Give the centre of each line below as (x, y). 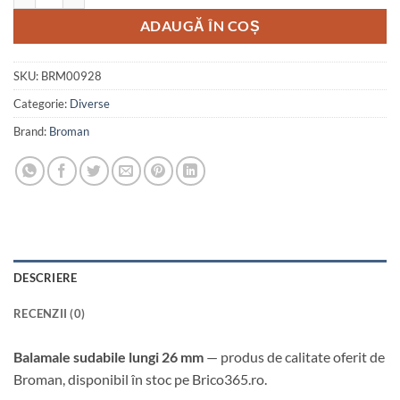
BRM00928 (71, 76)
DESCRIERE (46, 278)
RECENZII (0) (50, 314)
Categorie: (42, 104)
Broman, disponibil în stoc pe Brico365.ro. (140, 379)
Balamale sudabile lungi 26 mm (108, 357)
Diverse (90, 104)
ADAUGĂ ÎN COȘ (200, 25)
